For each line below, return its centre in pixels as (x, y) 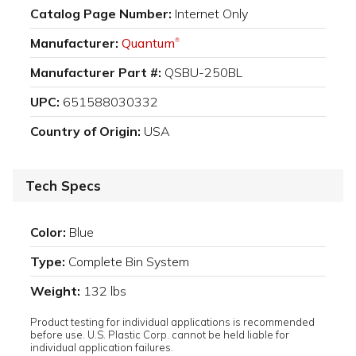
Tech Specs (63, 186)
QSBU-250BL (203, 73)
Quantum (148, 43)
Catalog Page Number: (101, 14)
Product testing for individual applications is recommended (172, 322)
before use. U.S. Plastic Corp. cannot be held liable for (160, 335)
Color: (48, 232)
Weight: (55, 291)
